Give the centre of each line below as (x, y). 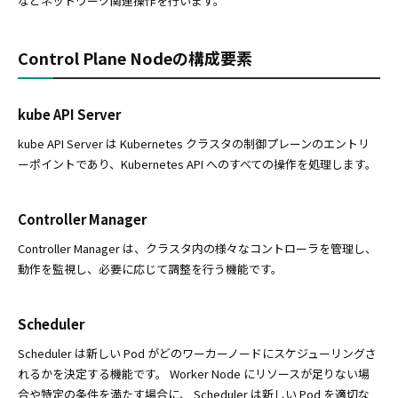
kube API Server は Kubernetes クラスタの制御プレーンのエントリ (194, 144)
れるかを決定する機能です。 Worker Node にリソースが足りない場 (194, 374)
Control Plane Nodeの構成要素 (135, 58)
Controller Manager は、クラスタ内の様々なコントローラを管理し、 (197, 249)
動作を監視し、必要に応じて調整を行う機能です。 (150, 269)
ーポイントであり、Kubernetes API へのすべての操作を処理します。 (197, 164)
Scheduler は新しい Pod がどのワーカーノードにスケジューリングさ (197, 354)
